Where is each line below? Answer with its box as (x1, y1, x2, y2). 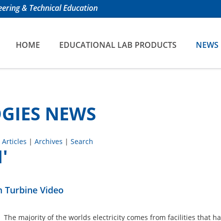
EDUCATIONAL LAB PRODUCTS (59, 39, 177, 50)
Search (70, 137, 93, 146)
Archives (34, 137, 63, 146)
